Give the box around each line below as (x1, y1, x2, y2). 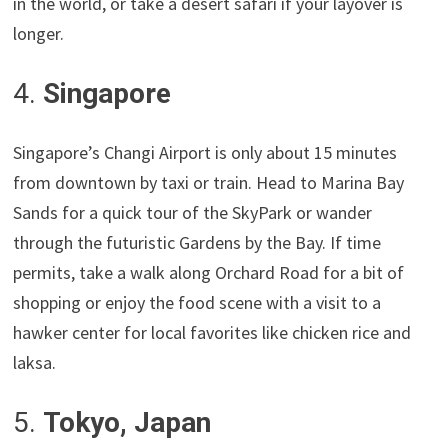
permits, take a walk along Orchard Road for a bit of (13, 261, 405, 285)
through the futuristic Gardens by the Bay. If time (13, 231, 382, 255)
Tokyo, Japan (43, 406, 212, 440)
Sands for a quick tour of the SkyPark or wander (13, 201, 373, 225)
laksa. (13, 351, 57, 375)
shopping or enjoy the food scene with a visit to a (13, 291, 382, 315)
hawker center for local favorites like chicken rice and (13, 321, 412, 345)
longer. (13, 22, 65, 46)
